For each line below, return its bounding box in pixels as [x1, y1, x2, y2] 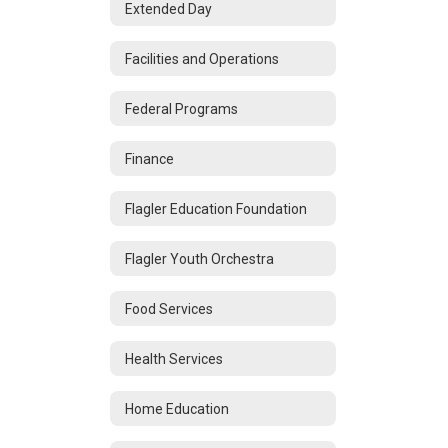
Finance [125, 150, 174, 167]
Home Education [125, 400, 229, 417]
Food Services [125, 300, 213, 317]
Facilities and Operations [125, 50, 279, 67]
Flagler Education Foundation [125, 200, 307, 217]
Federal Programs [125, 100, 238, 117]
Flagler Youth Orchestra [125, 250, 274, 267]
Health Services [125, 350, 223, 367]
